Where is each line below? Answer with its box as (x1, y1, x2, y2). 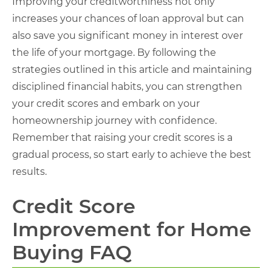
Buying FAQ (12, 240, 132, 264)
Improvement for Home (12, 217, 251, 241)
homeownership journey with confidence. (12, 115, 217, 126)
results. (12, 166, 47, 177)
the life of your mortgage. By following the (12, 47, 216, 58)
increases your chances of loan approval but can (12, 13, 244, 24)
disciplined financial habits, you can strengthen (12, 81, 242, 92)
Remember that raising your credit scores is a (12, 132, 233, 143)
